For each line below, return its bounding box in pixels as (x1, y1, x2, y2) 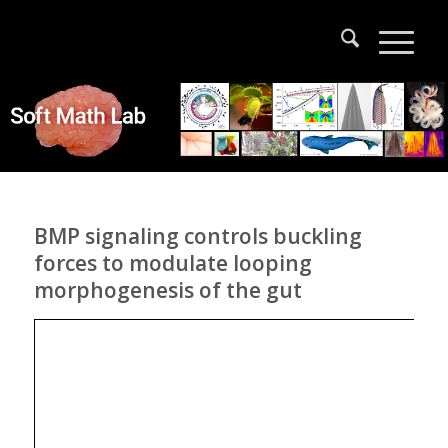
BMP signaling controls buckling (33, 222, 362, 251)
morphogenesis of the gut (33, 276, 302, 305)
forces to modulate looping (33, 249, 312, 278)
